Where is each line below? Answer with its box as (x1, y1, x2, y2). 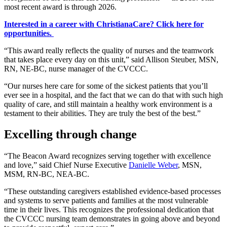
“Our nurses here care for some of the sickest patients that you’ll (4, 81, 208, 90)
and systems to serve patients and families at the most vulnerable (4, 196, 208, 205)
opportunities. (4, 28, 54, 37)
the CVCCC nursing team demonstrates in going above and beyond (4, 214, 220, 223)
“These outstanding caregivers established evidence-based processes (4, 187, 221, 196)
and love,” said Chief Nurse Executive (4, 161, 129, 170)
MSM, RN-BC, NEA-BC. (4, 170, 89, 179)
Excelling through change (4, 128, 137, 141)
